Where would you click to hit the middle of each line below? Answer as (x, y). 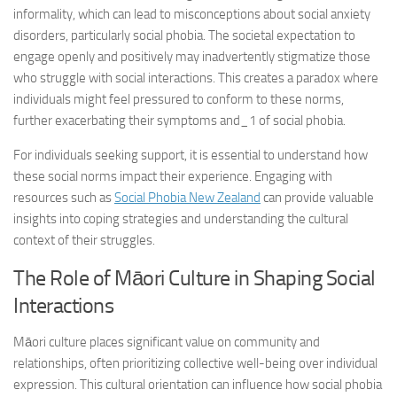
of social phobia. (301, 121)
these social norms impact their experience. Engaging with (173, 176)
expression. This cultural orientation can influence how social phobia (198, 385)
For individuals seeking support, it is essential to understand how (191, 155)
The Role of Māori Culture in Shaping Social (195, 278)
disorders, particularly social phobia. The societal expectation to (184, 35)
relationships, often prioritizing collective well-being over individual (195, 363)
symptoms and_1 (206, 121)
